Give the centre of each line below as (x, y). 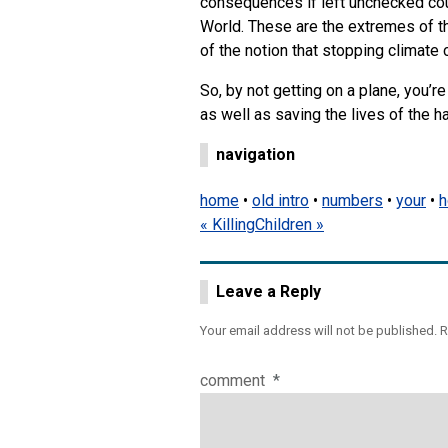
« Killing (227, 224)
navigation (255, 155)
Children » (289, 224)
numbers (352, 200)
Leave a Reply (268, 291)
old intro (280, 200)
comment (234, 380)
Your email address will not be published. (318, 330)
